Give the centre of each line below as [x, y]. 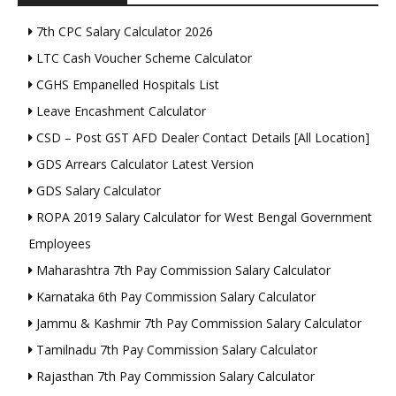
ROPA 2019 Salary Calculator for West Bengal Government [202, 217]
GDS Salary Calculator [97, 191]
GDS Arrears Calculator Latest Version [143, 164]
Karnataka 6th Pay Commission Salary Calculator [174, 297]
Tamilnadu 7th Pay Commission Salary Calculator [175, 350]
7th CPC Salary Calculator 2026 [123, 32]
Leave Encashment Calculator [119, 111]
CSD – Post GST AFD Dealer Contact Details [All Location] [201, 138]
